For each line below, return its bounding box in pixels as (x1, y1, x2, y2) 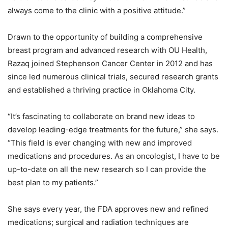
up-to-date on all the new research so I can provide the (8, 164, 206, 174)
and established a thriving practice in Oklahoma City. (8, 84, 195, 95)
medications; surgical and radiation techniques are (8, 217, 189, 227)
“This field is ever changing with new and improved (8, 137, 192, 148)
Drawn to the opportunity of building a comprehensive (8, 32, 203, 42)
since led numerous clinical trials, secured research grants (8, 71, 218, 81)
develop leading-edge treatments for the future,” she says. (8, 124, 218, 134)
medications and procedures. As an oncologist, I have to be (8, 151, 220, 161)
